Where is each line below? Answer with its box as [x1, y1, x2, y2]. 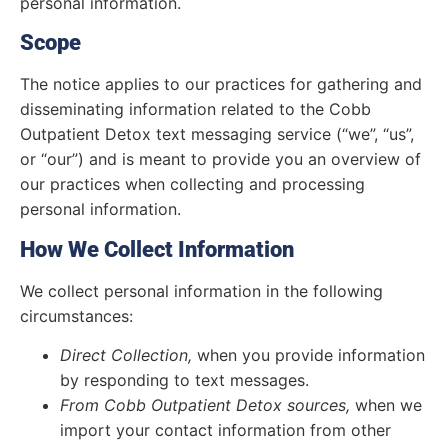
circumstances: [20, 305, 133, 326]
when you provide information [192, 345, 425, 366]
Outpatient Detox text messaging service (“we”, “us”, [20, 124, 414, 145]
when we [350, 395, 422, 416]
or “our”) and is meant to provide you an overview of [20, 149, 421, 170]
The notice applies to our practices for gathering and [20, 74, 422, 95]
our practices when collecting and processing [20, 174, 365, 195]
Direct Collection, [60, 345, 192, 366]
